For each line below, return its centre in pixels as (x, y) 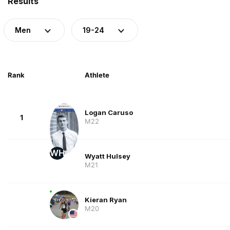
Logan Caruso (109, 112)
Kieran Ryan (106, 199)
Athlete (97, 75)
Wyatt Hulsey (107, 156)
